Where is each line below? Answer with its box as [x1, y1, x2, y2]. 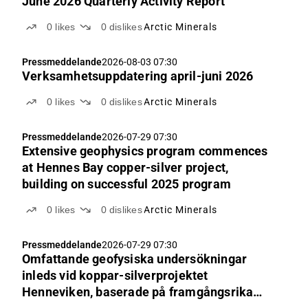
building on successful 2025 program [22, 177, 231, 191]
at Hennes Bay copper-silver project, [22, 160, 229, 175]
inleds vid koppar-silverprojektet [22, 268, 208, 283]
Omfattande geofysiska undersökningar [22, 252, 247, 266]
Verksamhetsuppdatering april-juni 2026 [22, 69, 254, 83]
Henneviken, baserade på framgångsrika [22, 285, 254, 299]
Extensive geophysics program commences [22, 144, 268, 158]
